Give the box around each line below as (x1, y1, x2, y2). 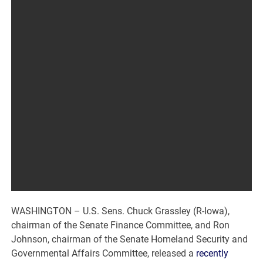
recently (196, 248, 229, 259)
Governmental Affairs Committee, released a (11, 248, 197, 259)
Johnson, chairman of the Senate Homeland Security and (11, 234, 248, 245)
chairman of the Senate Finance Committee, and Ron (11, 220, 230, 231)
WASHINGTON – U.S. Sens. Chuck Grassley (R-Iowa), (11, 205, 230, 217)
